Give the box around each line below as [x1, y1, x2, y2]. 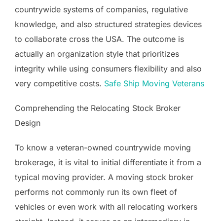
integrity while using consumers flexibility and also [15, 63, 202, 74]
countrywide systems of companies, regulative [15, 4, 188, 14]
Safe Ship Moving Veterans [104, 78, 204, 88]
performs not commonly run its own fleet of [15, 186, 177, 197]
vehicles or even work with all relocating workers [15, 201, 197, 212]
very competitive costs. [15, 78, 104, 88]
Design [15, 117, 40, 128]
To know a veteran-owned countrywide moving [15, 142, 191, 152]
